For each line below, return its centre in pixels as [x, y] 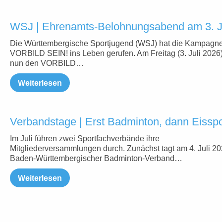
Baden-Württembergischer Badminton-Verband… [96, 158]
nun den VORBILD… [47, 63]
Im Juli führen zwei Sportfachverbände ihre [85, 139]
